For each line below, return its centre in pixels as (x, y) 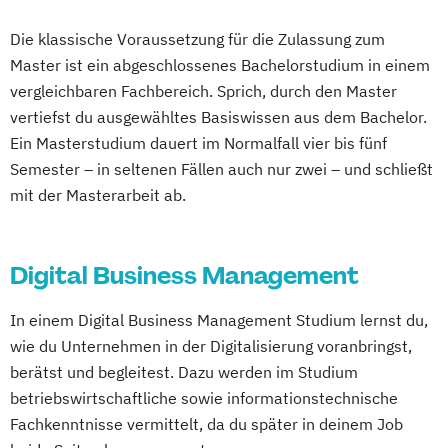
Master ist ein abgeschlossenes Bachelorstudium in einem (220, 64)
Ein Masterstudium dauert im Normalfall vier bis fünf (198, 142)
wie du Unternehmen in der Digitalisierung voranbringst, (211, 345)
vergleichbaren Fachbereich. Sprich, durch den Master (203, 90)
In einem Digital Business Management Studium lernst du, (219, 319)
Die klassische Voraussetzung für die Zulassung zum (197, 38)
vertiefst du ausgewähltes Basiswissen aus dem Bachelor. (218, 116)
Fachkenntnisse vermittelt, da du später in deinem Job (206, 423)
